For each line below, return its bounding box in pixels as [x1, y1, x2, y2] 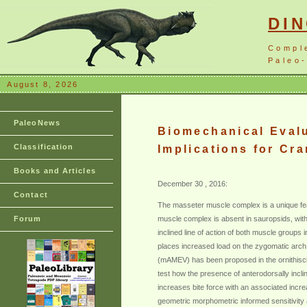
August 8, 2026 [7, 80, 79, 88]
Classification [14, 143, 74, 151]
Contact [14, 191, 48, 199]
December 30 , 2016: [158, 180, 228, 188]
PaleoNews [14, 119, 60, 127]
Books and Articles [14, 167, 96, 175]
